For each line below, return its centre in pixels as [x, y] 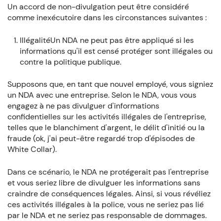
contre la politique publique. [70, 62]
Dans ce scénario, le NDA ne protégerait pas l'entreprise [108, 172]
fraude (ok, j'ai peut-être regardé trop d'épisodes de [101, 138]
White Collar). [32, 149]
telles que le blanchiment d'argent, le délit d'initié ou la [106, 127]
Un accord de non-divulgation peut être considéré [98, 7]
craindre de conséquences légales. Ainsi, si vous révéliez [109, 193]
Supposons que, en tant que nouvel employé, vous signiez [110, 84]
